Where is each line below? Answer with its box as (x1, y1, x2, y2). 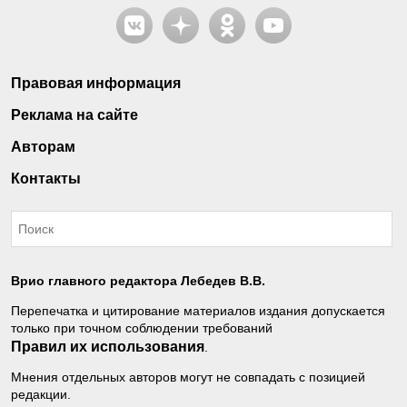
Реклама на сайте (11, 107, 138, 124)
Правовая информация (11, 75, 181, 92)
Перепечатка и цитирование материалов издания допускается (11, 303, 385, 319)
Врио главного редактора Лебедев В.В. (11, 273, 265, 289)
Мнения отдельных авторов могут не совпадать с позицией (11, 370, 365, 385)
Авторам (11, 139, 75, 155)
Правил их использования (11, 339, 204, 355)
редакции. (11, 387, 71, 402)
